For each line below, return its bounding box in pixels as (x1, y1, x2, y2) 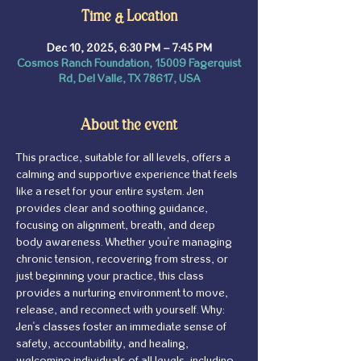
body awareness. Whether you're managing (16, 236, 234, 248)
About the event (81, 118, 177, 133)
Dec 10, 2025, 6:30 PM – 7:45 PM (46, 42, 212, 54)
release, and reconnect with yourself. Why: (16, 304, 227, 316)
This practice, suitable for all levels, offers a (16, 151, 233, 164)
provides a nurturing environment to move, (16, 287, 230, 299)
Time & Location (81, 9, 177, 24)
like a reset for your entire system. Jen (16, 185, 206, 197)
